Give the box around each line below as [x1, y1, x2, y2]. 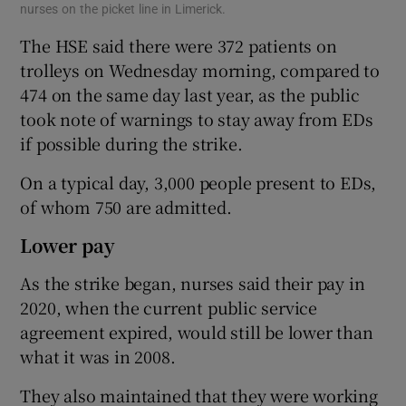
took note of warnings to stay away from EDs [20, 107, 373, 131]
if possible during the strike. [20, 131, 243, 156]
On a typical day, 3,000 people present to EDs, [20, 170, 377, 195]
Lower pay [20, 232, 116, 259]
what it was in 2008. [20, 344, 176, 369]
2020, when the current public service [20, 295, 318, 320]
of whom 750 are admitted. [20, 195, 232, 219]
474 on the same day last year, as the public [20, 82, 360, 107]
